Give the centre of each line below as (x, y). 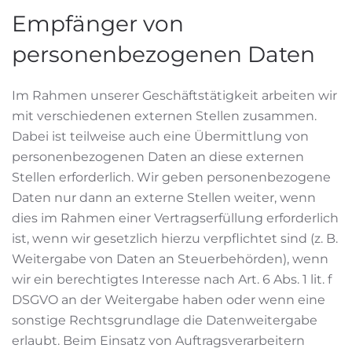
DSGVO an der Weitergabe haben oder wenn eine (169, 300)
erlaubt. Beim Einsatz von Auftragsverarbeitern (158, 341)
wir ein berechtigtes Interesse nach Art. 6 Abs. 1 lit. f (172, 279)
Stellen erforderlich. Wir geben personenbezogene (171, 177)
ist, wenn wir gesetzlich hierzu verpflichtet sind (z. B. (175, 238)
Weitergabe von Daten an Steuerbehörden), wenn (170, 259)
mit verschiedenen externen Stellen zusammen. (164, 116)
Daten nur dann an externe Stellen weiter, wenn (164, 198)
